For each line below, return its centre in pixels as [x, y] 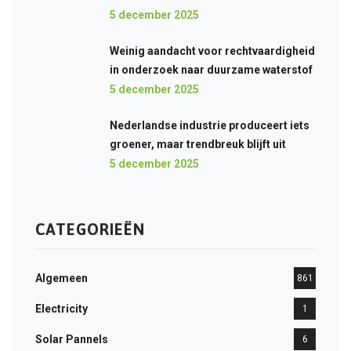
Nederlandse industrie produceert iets [210, 125]
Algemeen [62, 278]
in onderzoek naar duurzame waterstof [211, 70]
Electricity [62, 309]
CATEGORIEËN [90, 229]
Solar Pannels [72, 339]
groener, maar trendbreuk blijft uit [198, 144]
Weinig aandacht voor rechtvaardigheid [212, 51]
